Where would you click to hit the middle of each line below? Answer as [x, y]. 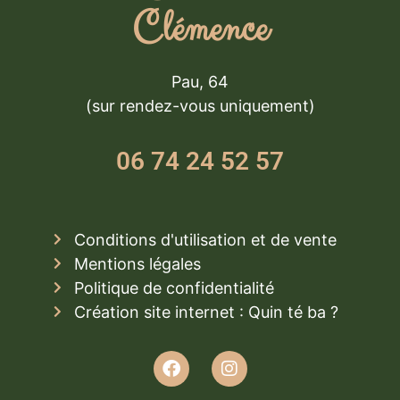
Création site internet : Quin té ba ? [206, 312]
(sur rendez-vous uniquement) [200, 106]
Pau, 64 [200, 82]
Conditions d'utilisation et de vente [205, 239]
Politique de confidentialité [174, 287]
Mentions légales [137, 263]
